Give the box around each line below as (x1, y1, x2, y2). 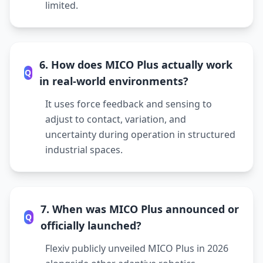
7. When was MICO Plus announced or (40, 202, 239, 216)
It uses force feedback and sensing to (45, 97, 212, 110)
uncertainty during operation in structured (45, 128, 235, 141)
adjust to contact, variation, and (45, 113, 186, 126)
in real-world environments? (39, 74, 188, 88)
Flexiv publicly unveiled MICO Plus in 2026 (45, 242, 228, 255)
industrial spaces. (45, 143, 123, 156)
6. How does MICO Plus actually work (39, 58, 232, 72)
